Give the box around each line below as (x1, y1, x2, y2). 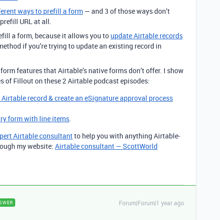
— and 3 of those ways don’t (83, 6, 170, 16)
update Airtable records (110, 31, 183, 40)
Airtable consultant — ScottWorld (55, 141, 158, 151)
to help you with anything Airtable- (73, 131, 180, 140)
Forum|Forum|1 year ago (119, 199, 184, 207)
